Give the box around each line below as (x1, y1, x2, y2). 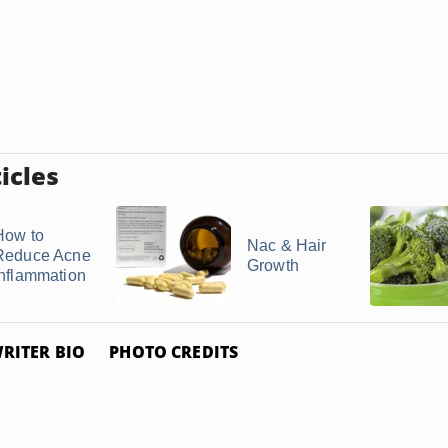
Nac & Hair (247, 237, 327, 254)
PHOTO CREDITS (109, 341, 239, 363)
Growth (247, 257, 299, 274)
